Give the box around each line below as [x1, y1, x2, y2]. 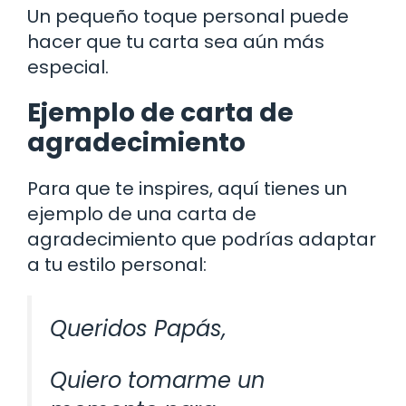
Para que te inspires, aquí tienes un [27, 175, 347, 201]
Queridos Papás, [50, 313, 227, 343]
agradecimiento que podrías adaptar [27, 226, 376, 252]
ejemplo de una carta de [27, 200, 256, 227]
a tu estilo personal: [27, 251, 207, 277]
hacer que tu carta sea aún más [27, 28, 324, 54]
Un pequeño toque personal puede [27, 3, 349, 29]
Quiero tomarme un [50, 364, 265, 395]
